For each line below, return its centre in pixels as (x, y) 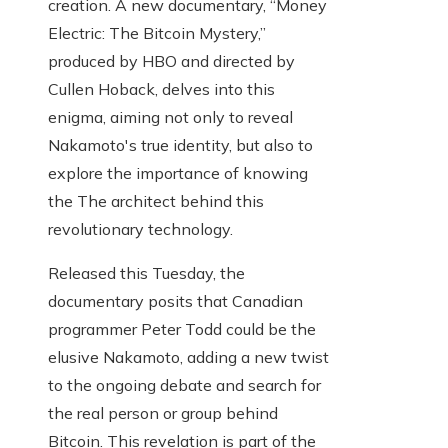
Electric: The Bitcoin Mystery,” (157, 33)
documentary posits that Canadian (175, 301)
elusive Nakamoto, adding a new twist (188, 357)
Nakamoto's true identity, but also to (180, 145)
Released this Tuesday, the (146, 273)
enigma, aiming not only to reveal (170, 117)
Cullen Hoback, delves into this (161, 89)
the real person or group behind (163, 413)
